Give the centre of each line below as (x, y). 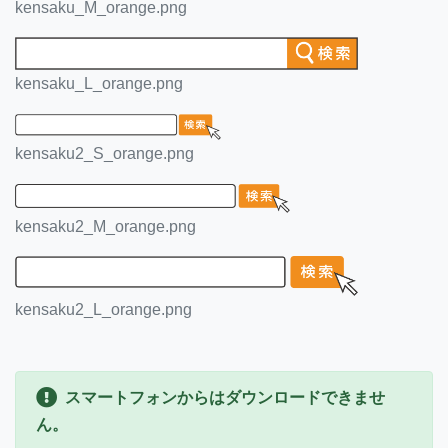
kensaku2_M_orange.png (105, 226)
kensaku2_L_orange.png (103, 310)
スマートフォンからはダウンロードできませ (225, 398)
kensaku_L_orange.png (99, 83)
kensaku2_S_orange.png (104, 154)
